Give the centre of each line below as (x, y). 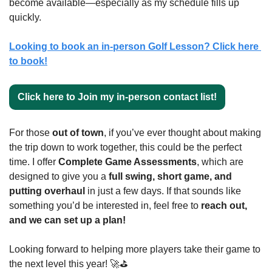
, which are (220, 162)
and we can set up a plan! (67, 220)
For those (31, 133)
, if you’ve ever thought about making (182, 133)
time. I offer (34, 162)
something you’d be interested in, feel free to (105, 206)
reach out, (224, 206)
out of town (78, 133)
